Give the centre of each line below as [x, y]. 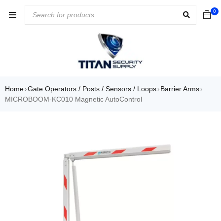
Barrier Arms [180, 89]
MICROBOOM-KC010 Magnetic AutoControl [74, 99]
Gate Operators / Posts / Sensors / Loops [92, 89]
